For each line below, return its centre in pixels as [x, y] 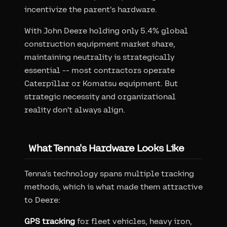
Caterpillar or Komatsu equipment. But [101, 83]
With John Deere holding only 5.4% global [106, 30]
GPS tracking [50, 221]
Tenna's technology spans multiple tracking [109, 173]
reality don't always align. [75, 109]
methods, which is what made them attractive [113, 186]
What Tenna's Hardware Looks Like [106, 147]
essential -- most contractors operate [100, 70]
